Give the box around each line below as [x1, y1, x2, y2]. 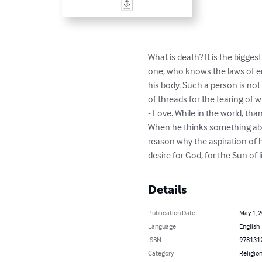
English [239, 222, 260, 231]
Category [148, 249, 174, 258]
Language [148, 222, 177, 231]
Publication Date [148, 208, 196, 218]
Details [148, 182, 187, 197]
